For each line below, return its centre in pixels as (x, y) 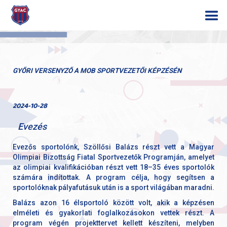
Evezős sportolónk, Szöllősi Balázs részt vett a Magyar (113, 147)
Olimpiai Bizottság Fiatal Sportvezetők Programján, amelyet (113, 157)
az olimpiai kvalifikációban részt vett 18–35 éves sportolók (113, 167)
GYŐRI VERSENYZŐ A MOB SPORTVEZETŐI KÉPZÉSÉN (97, 71)
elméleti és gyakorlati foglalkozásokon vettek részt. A (113, 213)
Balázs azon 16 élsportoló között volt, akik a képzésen (113, 202)
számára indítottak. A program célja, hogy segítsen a (113, 177)
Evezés (32, 126)
